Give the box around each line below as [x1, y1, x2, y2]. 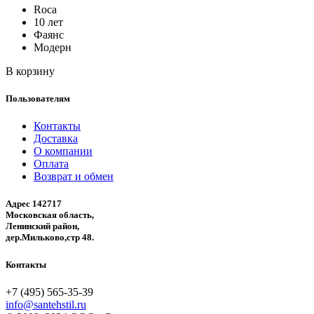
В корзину [6, 64, 55, 77]
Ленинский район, [6, 221, 79, 232]
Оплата [34, 158, 69, 170]
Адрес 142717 [6, 198, 62, 210]
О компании [34, 145, 93, 158]
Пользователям [6, 93, 70, 104]
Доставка [34, 132, 78, 145]
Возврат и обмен [34, 170, 114, 183]
